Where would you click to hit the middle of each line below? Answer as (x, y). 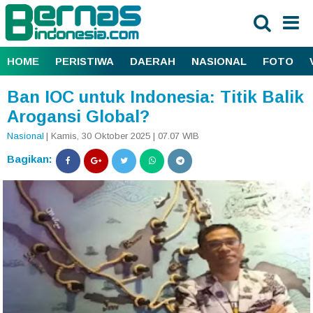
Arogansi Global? (78, 116)
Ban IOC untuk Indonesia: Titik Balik (155, 96)
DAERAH (153, 61)
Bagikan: (30, 159)
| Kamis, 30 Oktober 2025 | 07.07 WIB (123, 136)
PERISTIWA (85, 61)
